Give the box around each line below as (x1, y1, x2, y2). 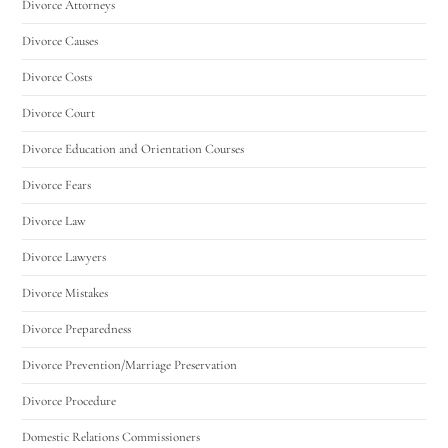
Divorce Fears (22, 176, 92, 193)
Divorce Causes (22, 32, 99, 49)
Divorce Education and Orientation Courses (22, 140, 245, 157)
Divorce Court (22, 104, 96, 121)
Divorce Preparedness (22, 320, 132, 337)
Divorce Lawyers (22, 248, 107, 265)
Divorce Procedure (22, 392, 117, 409)
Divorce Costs (22, 68, 93, 85)
